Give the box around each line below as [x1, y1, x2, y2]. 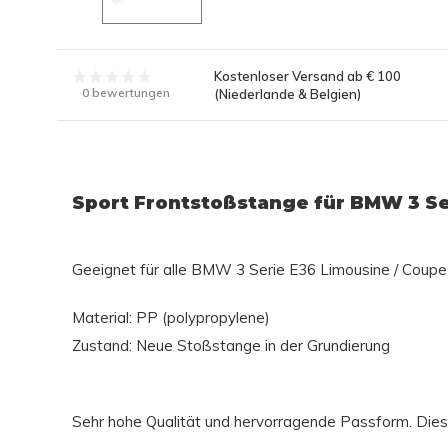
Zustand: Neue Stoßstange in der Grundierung [72, 335, 390, 355]
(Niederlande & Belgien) [213, 85, 361, 102]
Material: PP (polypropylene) [72, 307, 270, 327]
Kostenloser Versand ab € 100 [213, 67, 401, 84]
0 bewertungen [82, 84, 170, 100]
